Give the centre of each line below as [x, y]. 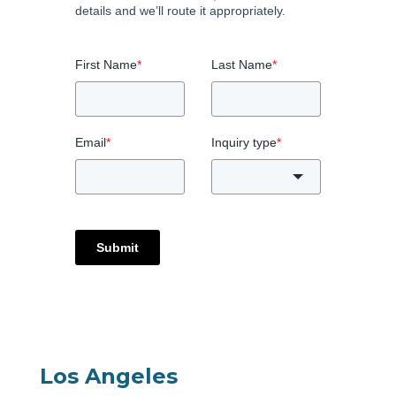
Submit [118, 247]
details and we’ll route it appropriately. [180, 11]
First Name [106, 64]
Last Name [242, 64]
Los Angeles [109, 376]
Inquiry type [244, 142]
